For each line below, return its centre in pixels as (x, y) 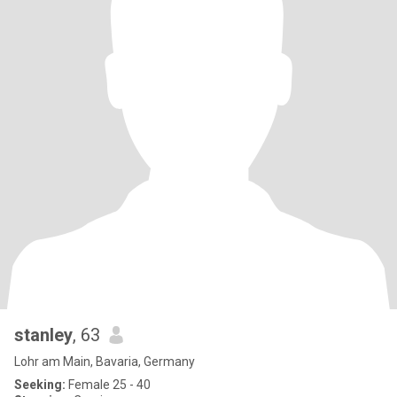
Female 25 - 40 (108, 385)
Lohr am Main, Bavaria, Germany (105, 362)
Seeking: (40, 385)
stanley (43, 335)
